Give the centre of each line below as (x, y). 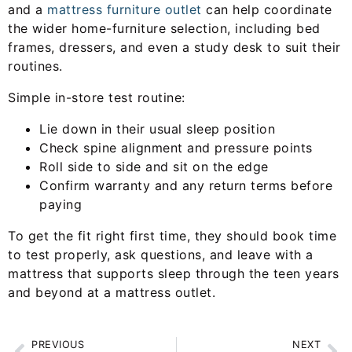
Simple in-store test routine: (97, 98)
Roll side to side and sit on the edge (154, 167)
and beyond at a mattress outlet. (112, 293)
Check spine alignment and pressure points (176, 148)
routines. (35, 66)
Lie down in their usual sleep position (157, 129)
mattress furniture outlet (125, 10)
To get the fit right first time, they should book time (172, 236)
